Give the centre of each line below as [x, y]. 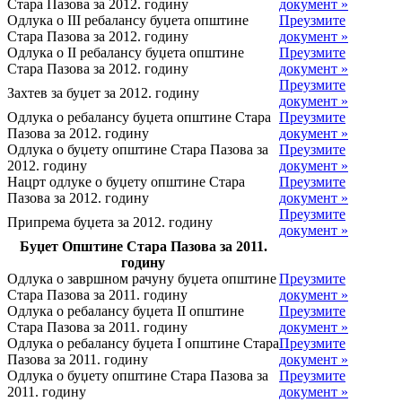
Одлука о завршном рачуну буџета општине [142, 278]
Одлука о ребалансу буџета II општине [126, 310]
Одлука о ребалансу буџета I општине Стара [143, 343]
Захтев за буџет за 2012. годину [103, 92]
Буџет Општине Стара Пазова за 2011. [143, 246]
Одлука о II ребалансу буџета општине [126, 52]
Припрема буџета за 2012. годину [110, 222]
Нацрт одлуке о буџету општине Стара [126, 181]
